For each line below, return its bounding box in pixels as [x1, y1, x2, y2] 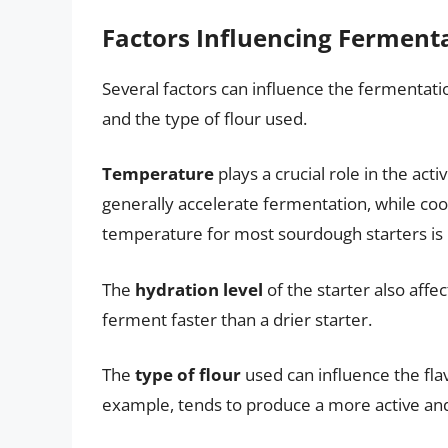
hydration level [135, 277, 263, 301]
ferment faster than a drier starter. [102, 307, 372, 331]
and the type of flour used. [102, 106, 307, 130]
